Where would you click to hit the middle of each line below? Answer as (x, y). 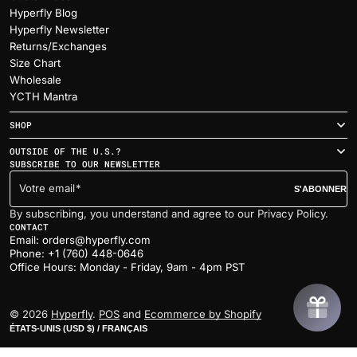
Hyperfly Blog (43, 13)
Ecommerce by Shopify (203, 314)
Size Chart (35, 63)
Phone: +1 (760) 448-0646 (76, 253)
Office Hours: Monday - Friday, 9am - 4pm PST (127, 267)
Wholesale (35, 80)
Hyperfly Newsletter (59, 29)
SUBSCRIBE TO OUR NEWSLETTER (85, 164)
